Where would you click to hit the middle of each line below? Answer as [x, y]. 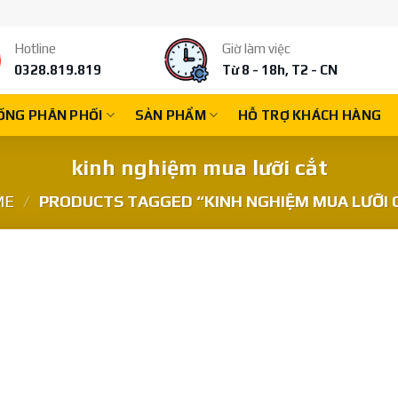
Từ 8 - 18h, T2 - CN [280, 70]
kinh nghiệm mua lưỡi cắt [199, 167]
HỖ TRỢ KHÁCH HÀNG [310, 115]
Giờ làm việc [257, 48]
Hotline [36, 48]
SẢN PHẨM [171, 115]
